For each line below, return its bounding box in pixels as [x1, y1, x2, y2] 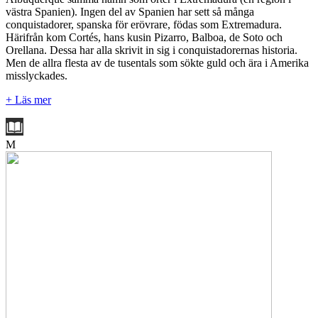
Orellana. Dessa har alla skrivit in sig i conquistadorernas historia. [6, 43, 297, 56]
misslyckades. [6, 69, 67, 82]
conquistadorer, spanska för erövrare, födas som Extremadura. [6, 18, 282, 31]
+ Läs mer [6, 93, 51, 106]
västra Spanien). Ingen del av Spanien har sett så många [6, 5, 254, 18]
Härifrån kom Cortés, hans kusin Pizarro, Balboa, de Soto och [6, 31, 283, 43]
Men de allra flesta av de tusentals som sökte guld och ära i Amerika [6, 56, 309, 69]
